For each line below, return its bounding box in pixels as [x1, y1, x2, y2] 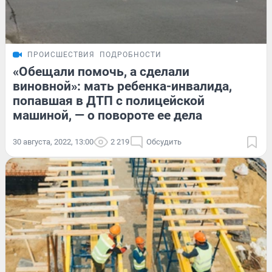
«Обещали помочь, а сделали [13, 64, 189, 79]
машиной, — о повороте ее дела [13, 107, 202, 123]
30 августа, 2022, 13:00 [13, 137, 93, 146]
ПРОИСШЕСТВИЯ [27, 50, 95, 59]
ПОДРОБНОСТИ [100, 50, 161, 59]
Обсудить [146, 137, 182, 146]
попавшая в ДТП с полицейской [13, 93, 205, 108]
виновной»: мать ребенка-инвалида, [13, 78, 232, 93]
